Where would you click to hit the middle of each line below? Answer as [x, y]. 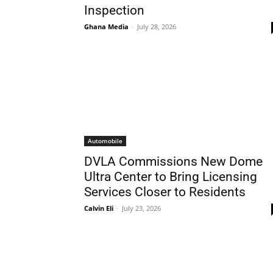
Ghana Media [106, 27]
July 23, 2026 [141, 208]
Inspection [114, 10]
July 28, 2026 [157, 27]
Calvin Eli [99, 208]
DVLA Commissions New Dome [173, 161]
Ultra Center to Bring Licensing [171, 177]
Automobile [105, 141]
